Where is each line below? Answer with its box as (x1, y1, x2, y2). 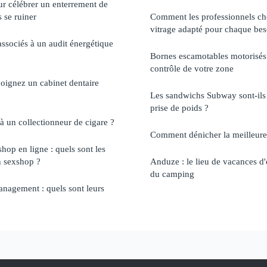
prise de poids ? (150, 102, 209, 113)
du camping (150, 168, 194, 179)
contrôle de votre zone (150, 63, 234, 73)
